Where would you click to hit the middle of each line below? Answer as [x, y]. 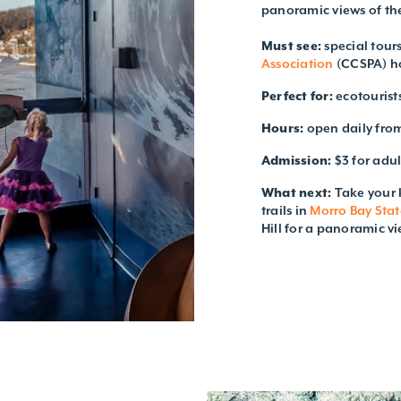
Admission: [297, 160]
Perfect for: [297, 95]
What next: [297, 192]
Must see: [292, 45]
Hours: [283, 128]
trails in [286, 210]
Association [298, 63]
